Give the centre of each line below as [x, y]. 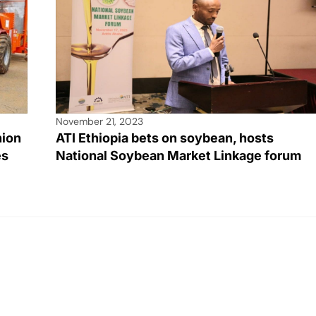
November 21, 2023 [99, 122]
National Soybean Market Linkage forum [178, 156]
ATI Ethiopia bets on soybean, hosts [165, 138]
